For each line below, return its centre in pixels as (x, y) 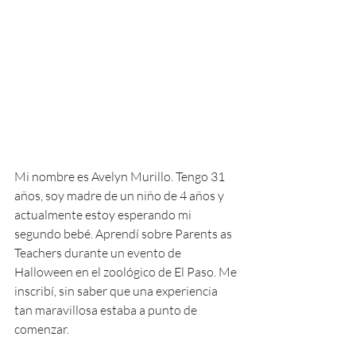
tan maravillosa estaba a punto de (107, 310)
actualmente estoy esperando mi (104, 214)
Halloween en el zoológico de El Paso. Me (127, 271)
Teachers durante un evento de (99, 252)
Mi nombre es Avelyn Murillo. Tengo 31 (121, 176)
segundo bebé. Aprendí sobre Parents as (124, 233)
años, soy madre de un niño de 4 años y (120, 195)
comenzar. (42, 329)
